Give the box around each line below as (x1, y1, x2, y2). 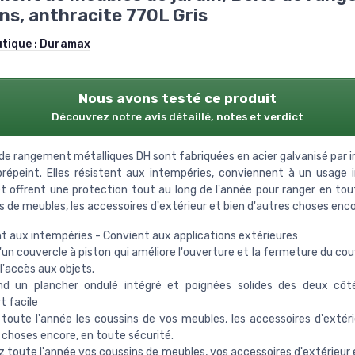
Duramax (39, 37, 90, 52)
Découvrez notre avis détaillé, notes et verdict (52, 110, 303, 124)
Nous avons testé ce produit (78, 90, 277, 107)
